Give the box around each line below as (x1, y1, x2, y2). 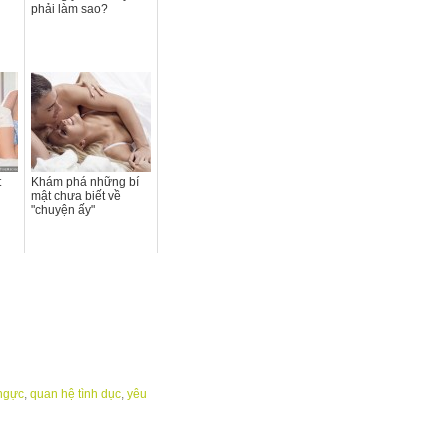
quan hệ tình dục (30, 386, 121, 401)
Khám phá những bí (31, 175, 139, 190)
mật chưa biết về (31, 189, 121, 204)
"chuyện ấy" (31, 203, 95, 218)
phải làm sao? (31, 2, 108, 17)
